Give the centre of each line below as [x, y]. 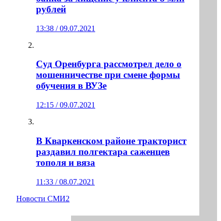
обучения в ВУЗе [71, 86]
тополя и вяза [66, 162]
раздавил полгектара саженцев [103, 151]
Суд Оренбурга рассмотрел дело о [109, 64]
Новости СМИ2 [43, 198]
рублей [51, 9]
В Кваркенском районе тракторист [111, 141]
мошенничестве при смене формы [108, 75]
